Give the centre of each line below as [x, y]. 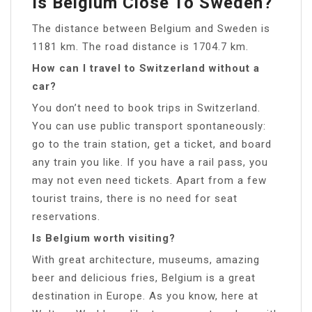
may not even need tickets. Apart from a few [149, 180]
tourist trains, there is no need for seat [135, 198]
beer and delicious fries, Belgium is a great [144, 278]
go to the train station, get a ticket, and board [152, 144]
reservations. [66, 216]
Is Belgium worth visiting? [104, 238]
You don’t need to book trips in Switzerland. [146, 108]
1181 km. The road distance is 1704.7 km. [140, 46]
